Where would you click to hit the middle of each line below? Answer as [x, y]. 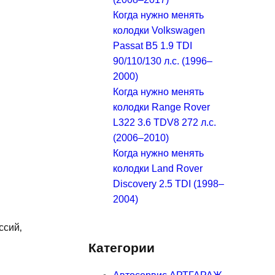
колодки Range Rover [161, 107]
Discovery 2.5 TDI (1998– [168, 184]
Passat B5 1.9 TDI [153, 45]
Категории [122, 247]
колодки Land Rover [158, 168]
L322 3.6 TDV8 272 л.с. [165, 122]
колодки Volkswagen [159, 30]
